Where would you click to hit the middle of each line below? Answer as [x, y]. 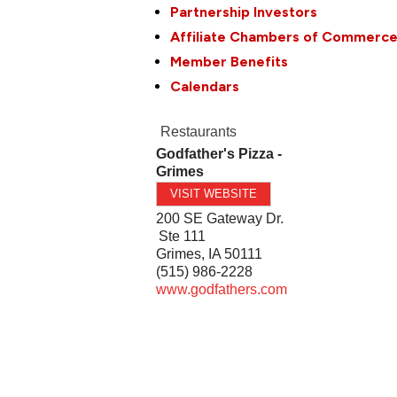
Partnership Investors [244, 12]
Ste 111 [183, 236]
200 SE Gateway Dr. [220, 218]
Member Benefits [230, 61]
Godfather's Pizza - [219, 153]
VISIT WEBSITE [214, 193]
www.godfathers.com [222, 289]
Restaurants [199, 131]
